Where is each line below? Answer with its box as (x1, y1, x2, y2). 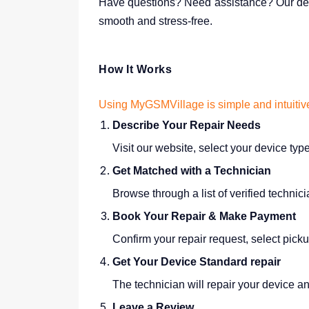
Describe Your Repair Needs (112, 119, 261, 131)
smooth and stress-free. (99, 15, 212, 27)
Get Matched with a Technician (112, 165, 271, 177)
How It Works (99, 63, 172, 75)
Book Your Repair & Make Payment (112, 210, 296, 222)
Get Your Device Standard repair (112, 256, 281, 268)
